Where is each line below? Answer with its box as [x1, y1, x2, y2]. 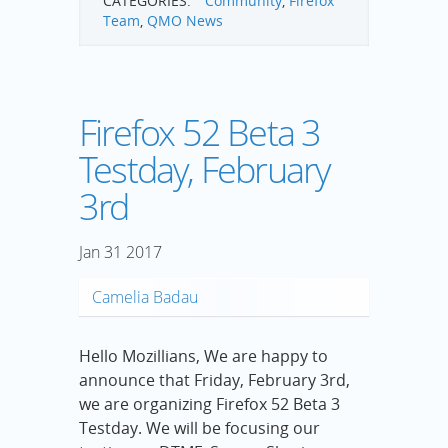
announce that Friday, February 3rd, [79, 368, 350, 391]
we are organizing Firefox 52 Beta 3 [79, 392, 340, 415]
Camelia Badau [92, 285, 198, 308]
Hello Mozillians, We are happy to [79, 344, 328, 367]
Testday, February [79, 144, 331, 194]
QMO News [147, 10, 223, 30]
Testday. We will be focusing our [79, 416, 320, 439]
